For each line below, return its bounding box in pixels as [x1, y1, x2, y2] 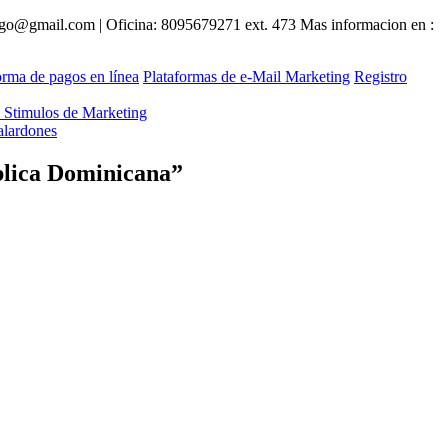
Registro [354, 67, 407, 85]
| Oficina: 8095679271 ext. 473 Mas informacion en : [95, 15, 434, 33]
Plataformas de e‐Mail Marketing [143, 67, 350, 85]
